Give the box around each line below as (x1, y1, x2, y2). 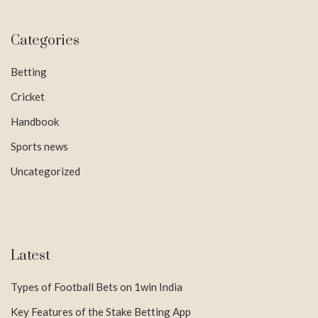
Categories (11, 31, 79, 50)
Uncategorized (11, 164, 80, 177)
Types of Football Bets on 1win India (11, 280, 182, 293)
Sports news (11, 139, 68, 153)
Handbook (11, 114, 59, 128)
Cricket (11, 89, 45, 103)
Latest (11, 246, 50, 265)
